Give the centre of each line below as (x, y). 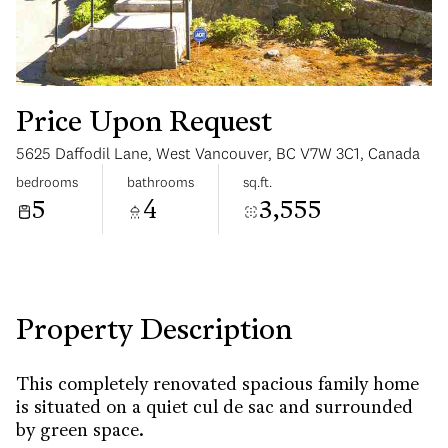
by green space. (80, 431)
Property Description (154, 332)
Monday (324, 161)
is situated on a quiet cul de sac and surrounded (214, 408)
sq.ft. (257, 181)
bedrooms (47, 181)
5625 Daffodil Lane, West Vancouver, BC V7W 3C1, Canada (218, 153)
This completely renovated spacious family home (217, 385)
